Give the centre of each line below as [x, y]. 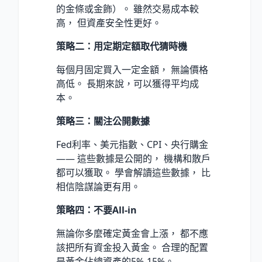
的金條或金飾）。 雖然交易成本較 [127, 8]
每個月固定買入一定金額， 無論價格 [132, 69]
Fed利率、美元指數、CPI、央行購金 [132, 144]
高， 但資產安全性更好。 [109, 23]
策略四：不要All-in [96, 210]
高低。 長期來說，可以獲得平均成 [127, 83]
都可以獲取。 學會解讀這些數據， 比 [133, 172]
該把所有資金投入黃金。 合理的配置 [132, 247]
